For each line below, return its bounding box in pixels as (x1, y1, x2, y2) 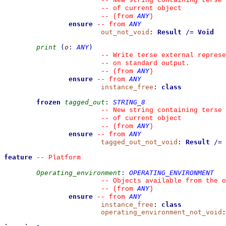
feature (4, 153, 32, 161)
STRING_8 (113, 98, 145, 106)
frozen (36, 98, 61, 106)
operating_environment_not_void (101, 208, 222, 216)
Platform (44, 154, 81, 161)
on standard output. (109, 60, 190, 67)
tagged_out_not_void (101, 138, 178, 146)
